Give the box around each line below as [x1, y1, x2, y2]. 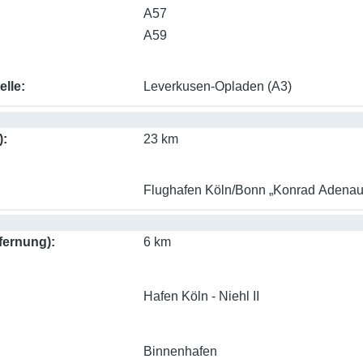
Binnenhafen [143, 344, 217, 359]
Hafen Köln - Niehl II [143, 289, 259, 304]
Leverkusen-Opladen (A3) [143, 79, 292, 94]
